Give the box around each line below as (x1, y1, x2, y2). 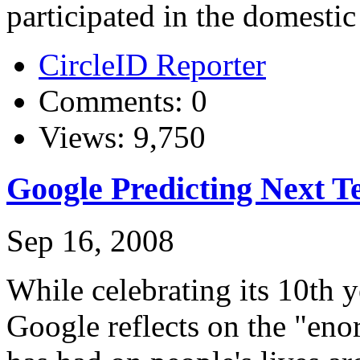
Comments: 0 (39, 83, 207, 118)
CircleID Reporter (39, 47, 266, 82)
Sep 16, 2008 (6, 223, 174, 258)
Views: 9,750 (39, 119, 206, 154)
